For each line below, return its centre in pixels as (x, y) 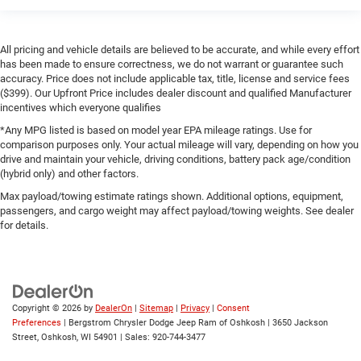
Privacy (195, 309)
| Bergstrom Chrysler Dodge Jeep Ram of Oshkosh (163, 323)
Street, (25, 338)
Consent (233, 309)
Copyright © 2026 (48, 309)
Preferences (37, 323)
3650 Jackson (299, 323)
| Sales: (135, 338)
